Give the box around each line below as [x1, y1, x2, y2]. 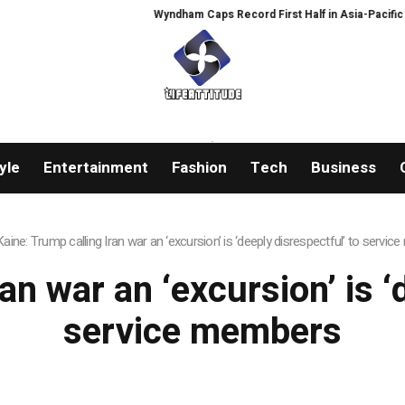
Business [310, 156, 376, 180]
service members [62, 306, 342, 360]
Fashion [171, 156, 227, 180]
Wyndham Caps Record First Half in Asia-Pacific [127, 5, 378, 23]
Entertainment [42, 156, 148, 180]
